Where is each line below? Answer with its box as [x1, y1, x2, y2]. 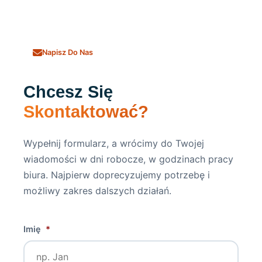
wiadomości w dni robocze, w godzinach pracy [23, 153, 233, 165]
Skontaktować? [23, 102, 149, 121]
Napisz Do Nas [42, 48, 93, 57]
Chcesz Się [23, 82, 113, 101]
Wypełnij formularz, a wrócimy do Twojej [23, 137, 204, 149]
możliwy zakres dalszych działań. [23, 185, 171, 196]
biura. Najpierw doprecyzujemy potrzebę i [23, 169, 210, 181]
